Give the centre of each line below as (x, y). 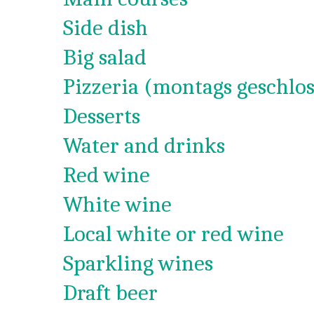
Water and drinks (144, 145)
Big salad (105, 57)
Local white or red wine (173, 234)
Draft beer (110, 293)
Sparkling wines (138, 263)
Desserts (102, 116)
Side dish (105, 28)
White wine (117, 204)
